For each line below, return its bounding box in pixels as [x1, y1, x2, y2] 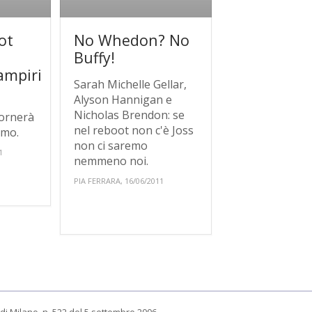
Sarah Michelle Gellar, [74, 77, 187, 93]
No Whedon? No [74, 30, 190, 51]
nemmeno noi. [74, 153, 149, 169]
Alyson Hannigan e [74, 92, 173, 108]
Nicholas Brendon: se [74, 107, 185, 123]
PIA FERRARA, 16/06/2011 [74, 175, 164, 187]
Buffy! [74, 47, 116, 68]
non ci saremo [74, 138, 148, 154]
